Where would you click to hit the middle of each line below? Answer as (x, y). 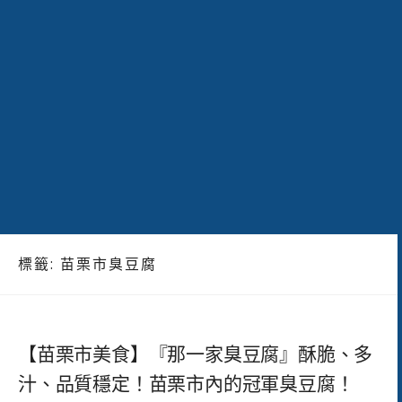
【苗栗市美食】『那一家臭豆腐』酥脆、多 (196, 354)
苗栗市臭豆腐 (109, 264)
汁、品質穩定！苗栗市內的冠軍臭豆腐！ (186, 384)
